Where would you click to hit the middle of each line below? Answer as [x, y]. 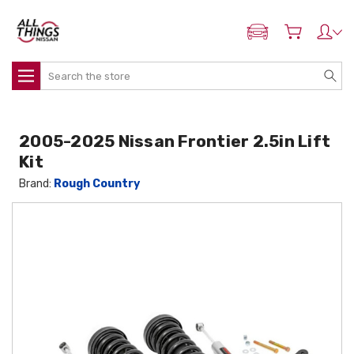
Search [58, 70]
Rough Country [97, 184]
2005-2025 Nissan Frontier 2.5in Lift [175, 141]
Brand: [37, 184]
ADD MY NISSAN [296, 35]
